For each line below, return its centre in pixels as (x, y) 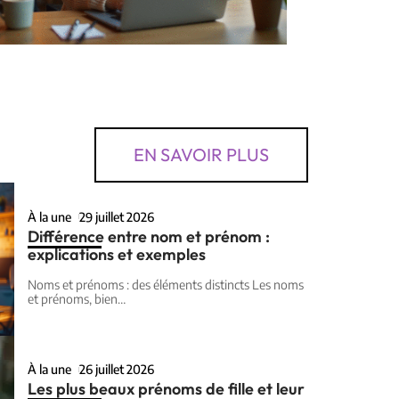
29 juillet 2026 (117, 216)
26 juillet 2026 (117, 370)
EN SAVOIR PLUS (201, 155)
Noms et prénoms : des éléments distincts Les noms (166, 284)
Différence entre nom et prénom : (149, 236)
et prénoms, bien (73, 298)
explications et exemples (117, 254)
